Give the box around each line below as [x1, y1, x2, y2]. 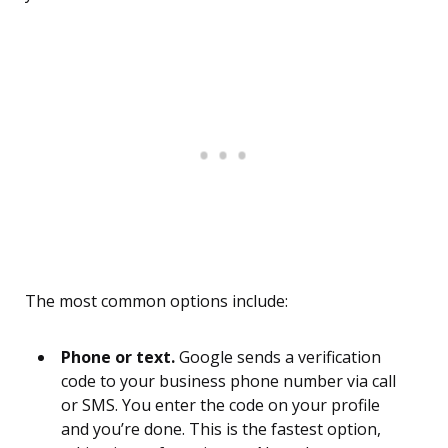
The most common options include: [25, 290, 288, 313]
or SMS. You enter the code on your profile [61, 394, 380, 417]
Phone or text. [61, 346, 175, 369]
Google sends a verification [175, 346, 381, 369]
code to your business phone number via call [61, 370, 396, 393]
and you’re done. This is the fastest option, [61, 418, 381, 441]
